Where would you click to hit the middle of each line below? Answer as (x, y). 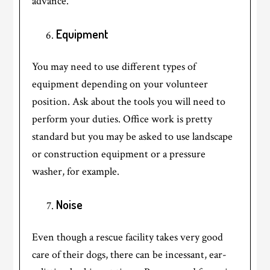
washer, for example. (76, 172)
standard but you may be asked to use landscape (133, 137)
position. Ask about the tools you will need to (129, 102)
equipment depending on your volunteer (120, 84)
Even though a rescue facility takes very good (128, 237)
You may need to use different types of (114, 67)
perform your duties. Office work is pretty (122, 119)
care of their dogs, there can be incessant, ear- (130, 255)
